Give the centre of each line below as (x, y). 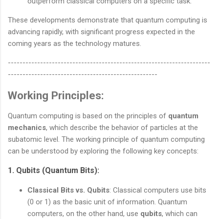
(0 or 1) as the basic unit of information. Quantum (107, 202)
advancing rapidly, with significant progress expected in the (101, 32)
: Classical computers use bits (158, 190)
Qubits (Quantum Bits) (57, 171)
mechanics (27, 128)
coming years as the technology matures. (75, 43)
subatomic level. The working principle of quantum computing (106, 140)
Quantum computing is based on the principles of (88, 116)
